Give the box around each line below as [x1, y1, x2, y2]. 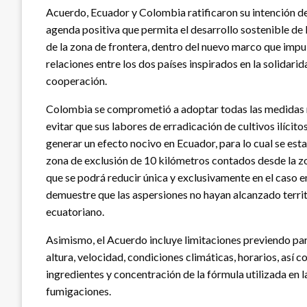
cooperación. [46, 74, 107, 88]
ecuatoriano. [46, 205, 104, 219]
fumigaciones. [46, 284, 111, 298]
